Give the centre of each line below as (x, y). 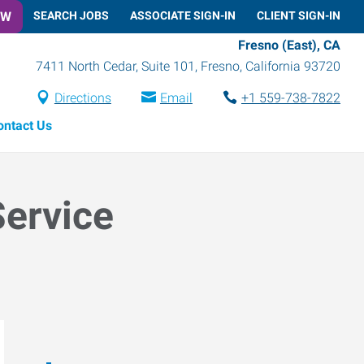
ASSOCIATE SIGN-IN (183, 15)
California (273, 66)
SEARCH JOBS (71, 15)
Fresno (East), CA (289, 45)
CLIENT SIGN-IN (299, 15)
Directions (82, 97)
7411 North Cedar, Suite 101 (115, 66)
